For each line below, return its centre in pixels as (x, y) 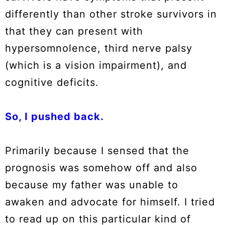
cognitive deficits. (54, 83)
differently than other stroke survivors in (111, 14)
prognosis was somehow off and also (101, 168)
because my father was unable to (92, 185)
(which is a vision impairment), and (96, 66)
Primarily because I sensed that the (97, 151)
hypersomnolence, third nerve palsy (99, 48)
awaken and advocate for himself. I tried (110, 202)
